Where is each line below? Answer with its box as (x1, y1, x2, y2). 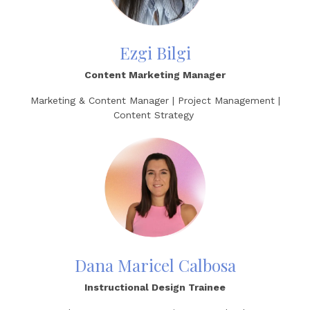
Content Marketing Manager (84, 69, 226, 80)
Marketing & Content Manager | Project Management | (30, 95, 280, 106)
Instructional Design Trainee (84, 282, 226, 293)
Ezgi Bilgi (119, 42, 191, 64)
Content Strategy (113, 109, 197, 120)
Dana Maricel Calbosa (74, 254, 236, 276)
